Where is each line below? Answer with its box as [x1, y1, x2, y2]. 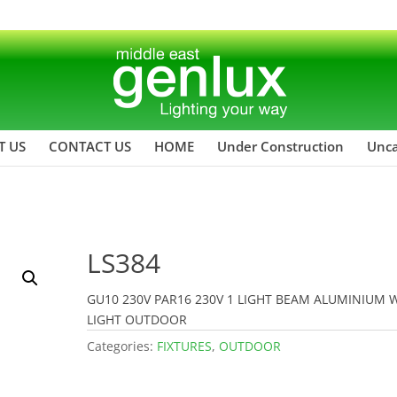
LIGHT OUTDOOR [87, 310, 188, 328]
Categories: [87, 337, 158, 354]
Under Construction [217, 136, 344, 155]
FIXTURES [157, 337, 213, 354]
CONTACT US [49, 136, 131, 155]
